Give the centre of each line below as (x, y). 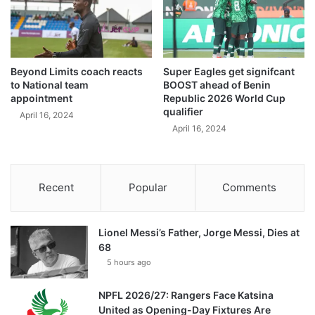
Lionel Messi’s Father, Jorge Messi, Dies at (199, 233)
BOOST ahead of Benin (217, 85)
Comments (250, 188)
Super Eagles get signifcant (229, 72)
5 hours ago (129, 263)
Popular (148, 188)
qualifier (183, 112)
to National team (50, 85)
